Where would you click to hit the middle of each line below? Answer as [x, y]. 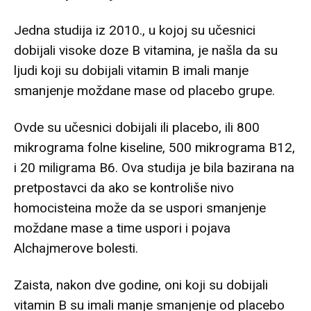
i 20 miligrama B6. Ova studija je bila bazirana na [154, 168]
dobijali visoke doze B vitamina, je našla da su [146, 51]
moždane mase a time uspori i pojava [122, 228]
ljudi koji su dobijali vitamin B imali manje [131, 71]
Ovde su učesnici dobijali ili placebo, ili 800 [137, 128]
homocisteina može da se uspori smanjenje [140, 208]
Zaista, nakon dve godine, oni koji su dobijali [141, 285]
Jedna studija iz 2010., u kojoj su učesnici [135, 31]
